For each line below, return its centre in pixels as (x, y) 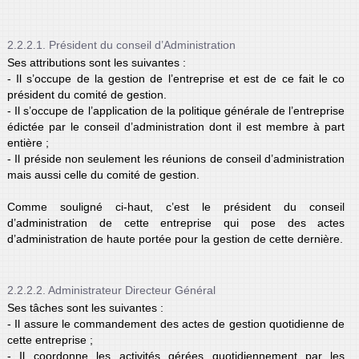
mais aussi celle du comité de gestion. (103, 174)
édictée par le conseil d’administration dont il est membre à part (176, 126)
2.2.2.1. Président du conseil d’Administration (121, 44)
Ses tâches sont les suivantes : (85, 307)
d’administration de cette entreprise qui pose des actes (176, 222)
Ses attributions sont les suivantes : (96, 62)
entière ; (28, 142)
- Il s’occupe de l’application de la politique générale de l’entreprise (176, 110)
